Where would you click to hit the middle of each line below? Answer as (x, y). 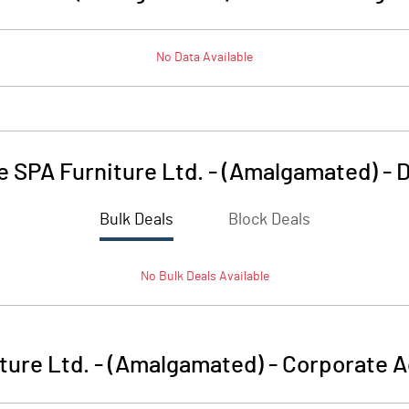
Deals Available (226, 277)
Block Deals (269, 220)
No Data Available (204, 58)
